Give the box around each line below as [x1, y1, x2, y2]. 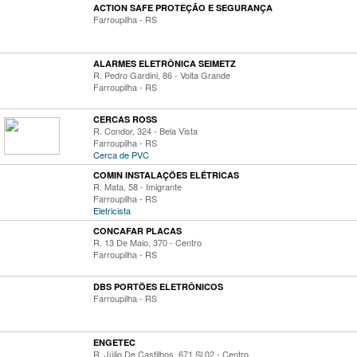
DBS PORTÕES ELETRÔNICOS [93, 280, 223, 292]
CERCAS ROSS [93, 113, 157, 125]
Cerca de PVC [93, 148, 149, 161]
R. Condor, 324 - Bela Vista [93, 124, 198, 137]
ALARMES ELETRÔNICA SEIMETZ [93, 57, 236, 69]
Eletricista [93, 204, 131, 217]
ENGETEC [93, 336, 135, 348]
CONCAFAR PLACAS [93, 225, 182, 237]
